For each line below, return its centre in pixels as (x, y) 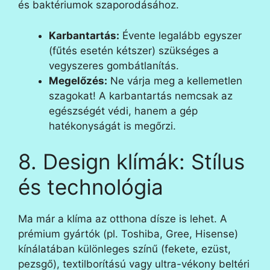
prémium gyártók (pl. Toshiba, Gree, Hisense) (128, 234)
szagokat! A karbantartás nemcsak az (141, 96)
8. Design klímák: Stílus (131, 162)
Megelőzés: (78, 80)
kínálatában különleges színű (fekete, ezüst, (124, 249)
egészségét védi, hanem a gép (123, 111)
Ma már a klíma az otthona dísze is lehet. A (123, 219)
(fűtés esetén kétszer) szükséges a (134, 50)
